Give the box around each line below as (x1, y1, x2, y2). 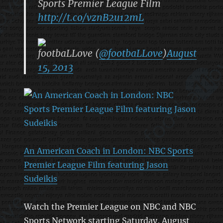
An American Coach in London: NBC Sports (23, 145, 193, 156)
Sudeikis (23, 173, 57, 184)
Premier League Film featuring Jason (23, 159, 168, 170)
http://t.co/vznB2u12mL (37, 11, 144, 23)
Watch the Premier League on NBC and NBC (23, 201, 196, 212)
